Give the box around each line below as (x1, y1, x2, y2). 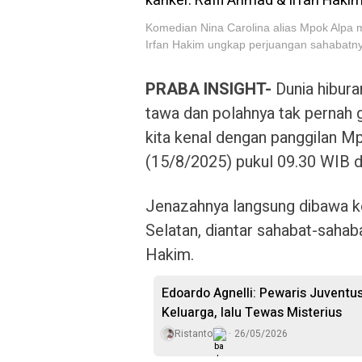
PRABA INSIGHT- (145, 78, 276, 101)
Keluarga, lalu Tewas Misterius (162, 303, 342, 322)
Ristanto (175, 326, 213, 341)
